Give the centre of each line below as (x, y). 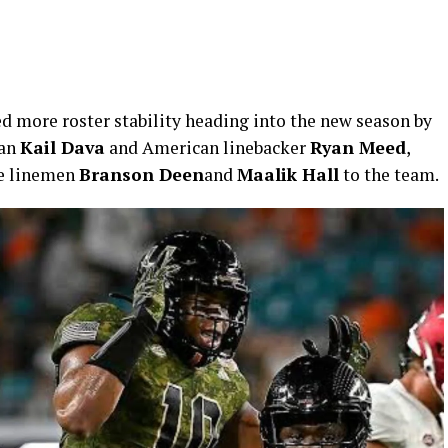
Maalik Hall (288, 174)
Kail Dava (62, 147)
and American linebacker (207, 147)
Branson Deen (141, 174)
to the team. (389, 174)
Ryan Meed (358, 147)
